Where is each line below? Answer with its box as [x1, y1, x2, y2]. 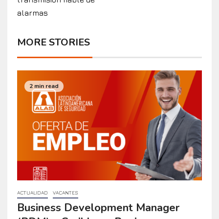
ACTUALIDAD [17, 189, 48, 196]
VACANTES [53, 189, 78, 196]
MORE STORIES [17, 35, 90, 49]
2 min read [29, 82, 59, 90]
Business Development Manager [17, 200, 179, 215]
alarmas [17, 8, 48, 17]
